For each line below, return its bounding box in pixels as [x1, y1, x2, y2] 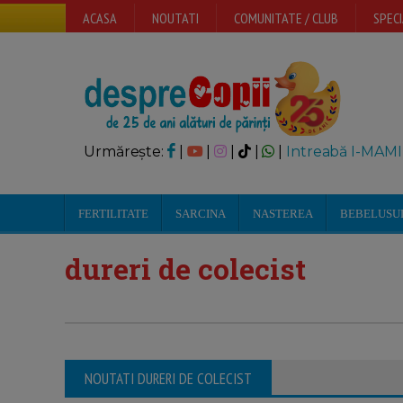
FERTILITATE [78, 207, 148, 220]
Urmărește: [84, 143, 167, 160]
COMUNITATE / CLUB [234, 9, 338, 27]
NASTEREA [253, 207, 313, 220]
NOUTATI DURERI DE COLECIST [85, 369, 252, 389]
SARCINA [175, 207, 226, 220]
